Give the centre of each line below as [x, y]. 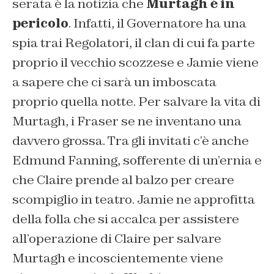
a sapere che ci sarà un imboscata [114, 82]
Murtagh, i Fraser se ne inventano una [127, 121]
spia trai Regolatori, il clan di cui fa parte [134, 43]
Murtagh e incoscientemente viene [118, 258]
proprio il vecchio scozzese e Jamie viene [135, 62]
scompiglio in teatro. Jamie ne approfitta [134, 199]
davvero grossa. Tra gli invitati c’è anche [131, 140]
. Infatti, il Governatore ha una [157, 23]
